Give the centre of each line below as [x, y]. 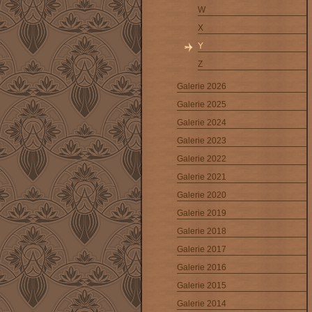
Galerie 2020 [202, 195]
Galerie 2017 [202, 249]
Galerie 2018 [202, 231]
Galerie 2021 [202, 177]
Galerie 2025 [202, 104]
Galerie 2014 [202, 304]
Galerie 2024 [202, 123]
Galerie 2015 [202, 286]
